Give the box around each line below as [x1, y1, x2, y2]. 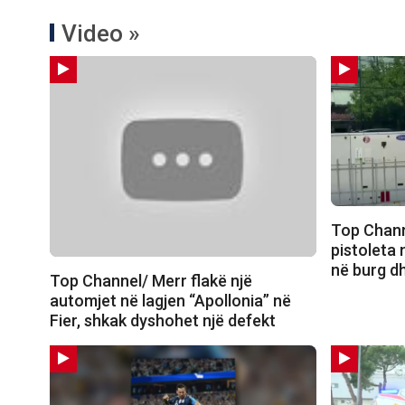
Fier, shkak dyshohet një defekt [50, 310, 276, 330]
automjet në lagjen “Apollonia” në [50, 290, 291, 310]
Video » [61, 20, 140, 48]
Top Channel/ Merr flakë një [50, 270, 252, 290]
